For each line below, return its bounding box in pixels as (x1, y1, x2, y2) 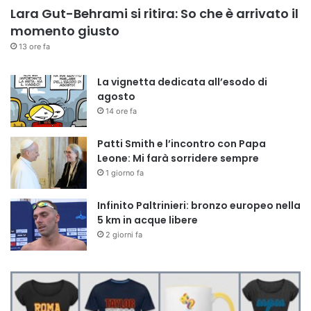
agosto (97, 90, 135, 104)
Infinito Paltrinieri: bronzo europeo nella (97, 199, 301, 213)
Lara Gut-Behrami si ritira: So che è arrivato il (10, 5, 299, 23)
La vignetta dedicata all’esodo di (97, 75, 267, 90)
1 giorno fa (106, 168, 144, 178)
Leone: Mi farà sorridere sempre (97, 151, 259, 166)
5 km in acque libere (97, 213, 198, 228)
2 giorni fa (106, 230, 142, 240)
